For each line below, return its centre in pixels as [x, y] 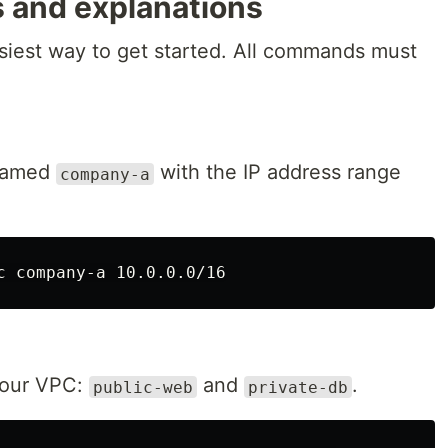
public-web [143, 387]
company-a [105, 174]
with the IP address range [277, 172]
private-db [298, 387]
